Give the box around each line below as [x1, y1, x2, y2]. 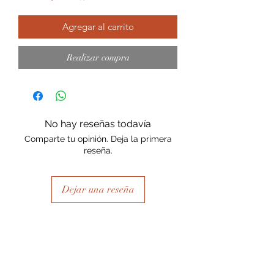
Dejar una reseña [61, 183, 135, 196]
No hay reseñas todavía [45, 118, 151, 130]
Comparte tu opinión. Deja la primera [24, 134, 172, 144]
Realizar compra [66, 52, 130, 63]
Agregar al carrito [62, 21, 134, 32]
